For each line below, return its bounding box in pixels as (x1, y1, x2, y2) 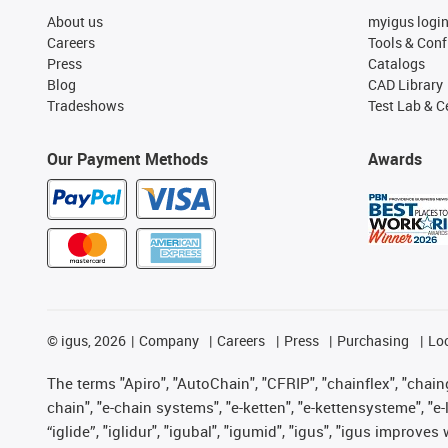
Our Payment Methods (47, 148, 208, 170)
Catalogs (367, 54, 425, 73)
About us (47, 12, 103, 31)
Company (138, 331, 199, 350)
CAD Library (367, 75, 443, 94)
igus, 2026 (58, 331, 126, 350)
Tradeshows (47, 96, 124, 115)
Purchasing (337, 331, 410, 350)
